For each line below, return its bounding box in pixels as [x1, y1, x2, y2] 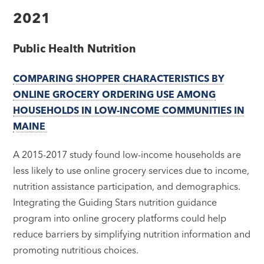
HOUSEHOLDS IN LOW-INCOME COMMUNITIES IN [13, 104, 245, 116]
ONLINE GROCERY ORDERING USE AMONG [13, 88, 216, 100]
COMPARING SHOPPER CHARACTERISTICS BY [13, 72, 225, 84]
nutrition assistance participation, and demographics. [13, 180, 241, 192]
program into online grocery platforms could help [13, 212, 227, 224]
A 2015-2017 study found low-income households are [13, 148, 242, 160]
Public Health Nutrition [13, 42, 137, 56]
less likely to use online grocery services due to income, [13, 164, 250, 176]
